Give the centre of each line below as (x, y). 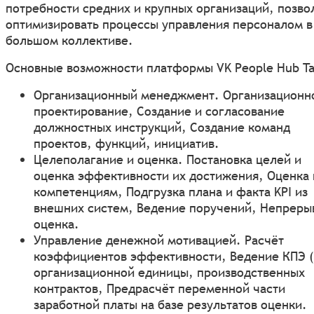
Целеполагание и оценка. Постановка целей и (168, 159)
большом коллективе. (69, 40)
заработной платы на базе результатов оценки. (170, 304)
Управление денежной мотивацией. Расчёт (159, 240)
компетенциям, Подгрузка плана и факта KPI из (171, 191)
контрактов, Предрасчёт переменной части (159, 288)
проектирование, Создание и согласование (159, 111)
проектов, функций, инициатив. (127, 143)
